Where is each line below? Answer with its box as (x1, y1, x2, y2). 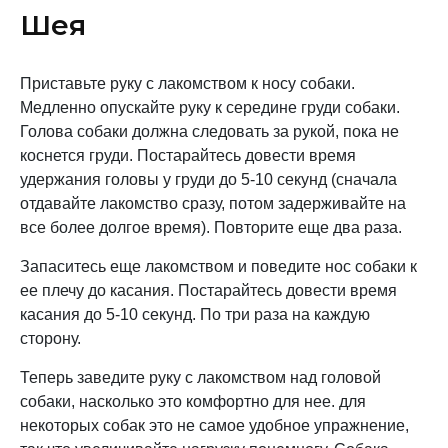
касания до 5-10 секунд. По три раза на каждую (20, 306, 370, 323)
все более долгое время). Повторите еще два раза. (20, 219, 402, 236)
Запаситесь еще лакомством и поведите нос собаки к (20, 258, 417, 275)
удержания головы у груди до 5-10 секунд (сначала (20, 171, 397, 188)
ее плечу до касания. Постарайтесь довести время (20, 282, 397, 299)
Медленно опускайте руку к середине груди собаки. (20, 99, 400, 116)
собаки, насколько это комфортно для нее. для (20, 393, 366, 410)
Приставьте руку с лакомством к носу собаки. (20, 75, 355, 92)
